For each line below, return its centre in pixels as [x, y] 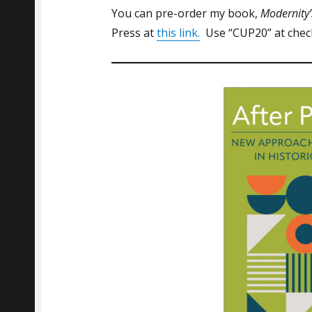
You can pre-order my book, [186, 14]
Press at [134, 33]
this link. [178, 33]
